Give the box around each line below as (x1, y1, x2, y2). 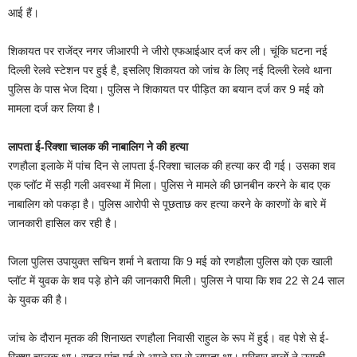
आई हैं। (8, 6, 39, 19)
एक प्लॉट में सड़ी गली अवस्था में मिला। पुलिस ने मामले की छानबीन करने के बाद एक (8, 178, 330, 191)
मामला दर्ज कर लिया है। (8, 101, 101, 115)
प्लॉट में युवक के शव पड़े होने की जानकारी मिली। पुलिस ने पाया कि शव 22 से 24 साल (8, 273, 344, 287)
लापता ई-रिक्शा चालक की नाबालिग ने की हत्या (8, 139, 188, 153)
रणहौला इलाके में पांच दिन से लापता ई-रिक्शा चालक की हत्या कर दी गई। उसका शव (8, 159, 335, 172)
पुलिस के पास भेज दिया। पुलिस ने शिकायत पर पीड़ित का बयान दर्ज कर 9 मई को (8, 82, 324, 96)
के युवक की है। (8, 292, 69, 306)
